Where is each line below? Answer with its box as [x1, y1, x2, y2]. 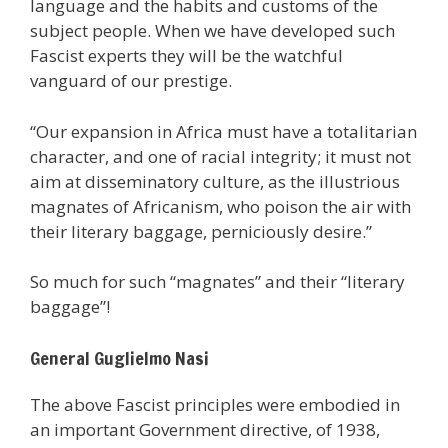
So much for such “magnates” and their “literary [30, 270, 405, 294]
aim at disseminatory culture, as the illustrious [30, 169, 400, 193]
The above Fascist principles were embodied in [30, 392, 400, 416]
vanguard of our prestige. [30, 69, 232, 93]
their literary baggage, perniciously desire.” [30, 219, 372, 243]
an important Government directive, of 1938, [30, 417, 380, 441]
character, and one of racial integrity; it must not [30, 144, 411, 168]
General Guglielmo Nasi [30, 344, 209, 371]
